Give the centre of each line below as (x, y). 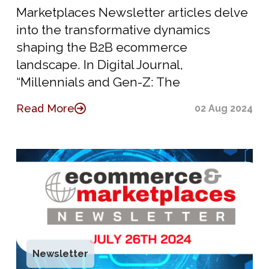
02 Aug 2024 (224, 108)
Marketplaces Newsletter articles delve (132, 12)
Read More (45, 108)
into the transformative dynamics (113, 29)
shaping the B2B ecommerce (101, 47)
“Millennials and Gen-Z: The (98, 82)
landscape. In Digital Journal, (99, 64)
